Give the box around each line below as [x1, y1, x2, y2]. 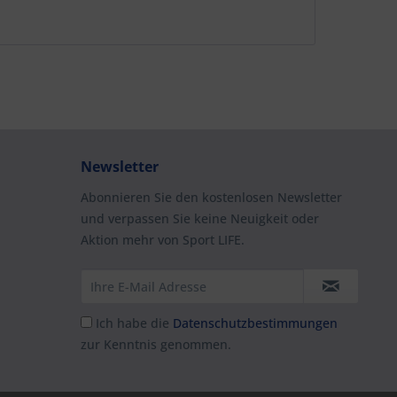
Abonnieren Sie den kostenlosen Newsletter [81, 189, 342, 206]
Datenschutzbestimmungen [173, 315, 338, 331]
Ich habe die [96, 315, 173, 331]
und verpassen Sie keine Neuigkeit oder [81, 210, 319, 227]
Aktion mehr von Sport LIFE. [81, 231, 245, 248]
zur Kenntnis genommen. [81, 336, 231, 353]
